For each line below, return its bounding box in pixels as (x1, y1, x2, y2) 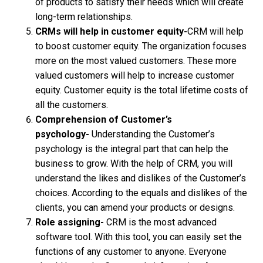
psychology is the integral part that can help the (35, 143, 228, 154)
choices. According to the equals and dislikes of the (35, 187, 247, 198)
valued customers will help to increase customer (35, 69, 234, 81)
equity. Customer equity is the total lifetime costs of (35, 84, 248, 96)
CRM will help (187, 25, 244, 37)
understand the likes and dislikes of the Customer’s (35, 172, 246, 184)
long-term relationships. (35, 11, 133, 22)
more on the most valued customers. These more (35, 55, 237, 66)
